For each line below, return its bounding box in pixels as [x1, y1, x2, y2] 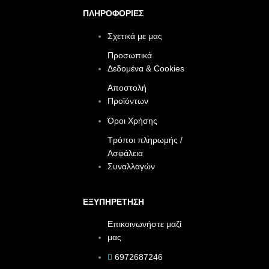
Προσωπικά [107, 51, 153, 61]
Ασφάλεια [107, 149, 144, 159]
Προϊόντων [107, 97, 149, 106]
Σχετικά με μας [107, 32, 163, 41]
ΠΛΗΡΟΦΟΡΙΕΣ [83, 9, 144, 19]
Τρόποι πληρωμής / [107, 136, 183, 145]
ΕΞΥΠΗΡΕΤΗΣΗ [83, 197, 144, 207]
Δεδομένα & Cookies [107, 64, 185, 74]
